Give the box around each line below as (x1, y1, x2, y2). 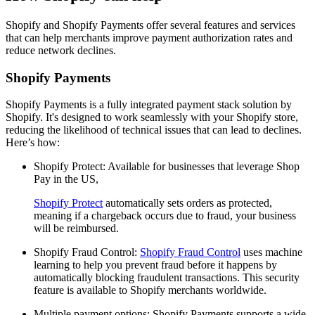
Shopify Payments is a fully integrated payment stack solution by (6, 98, 292, 111)
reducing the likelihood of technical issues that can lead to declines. (6, 124, 302, 136)
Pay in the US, (34, 173, 98, 186)
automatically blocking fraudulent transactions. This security (34, 271, 300, 284)
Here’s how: (6, 136, 60, 149)
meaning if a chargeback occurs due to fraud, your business (34, 210, 296, 222)
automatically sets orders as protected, (103, 197, 272, 210)
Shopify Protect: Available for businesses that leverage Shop (34, 160, 300, 173)
